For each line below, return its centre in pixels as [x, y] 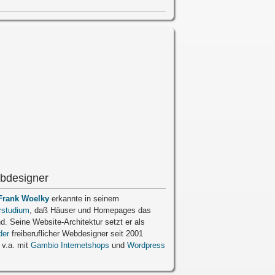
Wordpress [146, 246]
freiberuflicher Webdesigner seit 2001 [76, 234]
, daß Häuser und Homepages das [90, 211]
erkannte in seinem [84, 199]
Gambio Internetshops [70, 246]
